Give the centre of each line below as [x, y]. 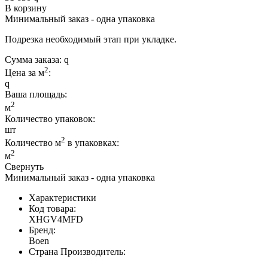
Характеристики [63, 198]
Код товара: [52, 209]
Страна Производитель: [77, 252]
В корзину [26, 8]
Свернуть [24, 167]
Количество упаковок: [50, 118]
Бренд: [42, 230]
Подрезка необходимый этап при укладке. [92, 39]
